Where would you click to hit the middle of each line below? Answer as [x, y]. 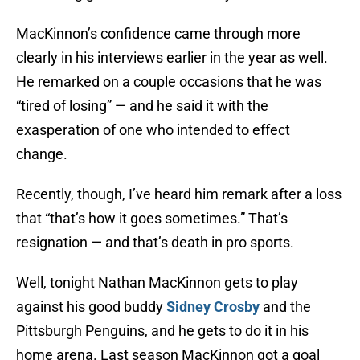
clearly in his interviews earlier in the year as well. [172, 58]
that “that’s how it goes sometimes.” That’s [152, 219]
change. [42, 154]
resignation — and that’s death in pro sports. [155, 243]
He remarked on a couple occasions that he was [169, 82]
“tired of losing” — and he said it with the [142, 106]
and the [285, 307]
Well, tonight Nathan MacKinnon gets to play [157, 283]
